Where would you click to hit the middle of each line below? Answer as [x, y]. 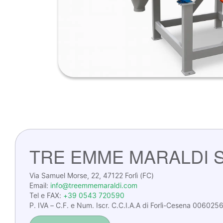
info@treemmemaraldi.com [94, 185]
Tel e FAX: [46, 195]
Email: [40, 185]
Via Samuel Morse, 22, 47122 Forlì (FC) [92, 175]
